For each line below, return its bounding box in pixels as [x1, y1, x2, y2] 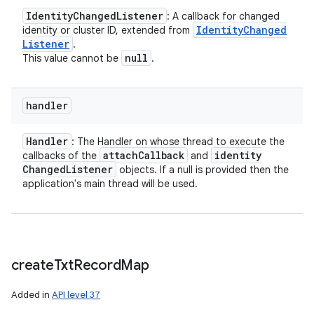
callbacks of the [22, 149, 100, 162]
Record [73, 257, 121, 274]
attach [103, 149, 138, 162]
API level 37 [52, 289, 100, 301]
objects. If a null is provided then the [116, 163, 289, 176]
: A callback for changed [167, 10, 280, 22]
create [11, 257, 54, 274]
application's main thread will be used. [22, 177, 198, 190]
